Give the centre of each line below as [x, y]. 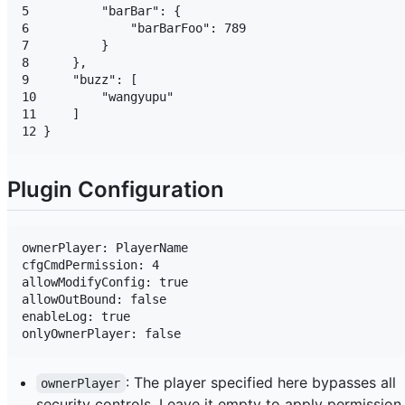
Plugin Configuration [116, 189]
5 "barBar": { [101, 10]
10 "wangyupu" [98, 96]
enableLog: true [76, 316]
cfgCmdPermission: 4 [90, 264]
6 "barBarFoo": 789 [134, 28]
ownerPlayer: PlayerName [105, 247]
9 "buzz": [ [80, 79]
